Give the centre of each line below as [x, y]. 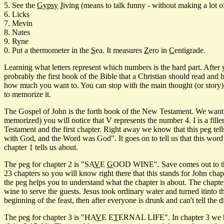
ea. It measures [120, 50]
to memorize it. [27, 94]
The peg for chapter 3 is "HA [50, 217]
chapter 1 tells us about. [41, 147]
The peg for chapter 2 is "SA [49, 164]
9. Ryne [16, 41]
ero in [159, 50]
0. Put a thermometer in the [47, 50]
